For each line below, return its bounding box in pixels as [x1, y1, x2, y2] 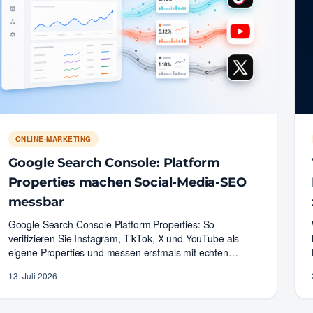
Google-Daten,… [8, 259, 82, 273]
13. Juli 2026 [8, 269, 57, 282]
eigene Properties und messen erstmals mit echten [8, 245, 228, 259]
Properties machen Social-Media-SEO [8, 174, 247, 190]
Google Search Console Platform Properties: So [8, 217, 215, 231]
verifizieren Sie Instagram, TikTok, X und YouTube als [8, 231, 240, 245]
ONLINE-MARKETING [15, 133, 92, 144]
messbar [8, 194, 64, 210]
